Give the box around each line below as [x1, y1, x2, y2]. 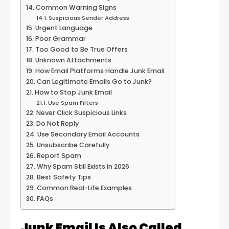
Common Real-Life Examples [36, 184, 132, 192]
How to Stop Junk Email [34, 88, 112, 97]
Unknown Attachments [35, 56, 111, 64]
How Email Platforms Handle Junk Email [35, 66, 165, 75]
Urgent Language [35, 24, 93, 32]
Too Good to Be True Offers [35, 45, 128, 54]
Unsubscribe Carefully [36, 141, 109, 149]
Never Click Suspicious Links [36, 108, 127, 117]
